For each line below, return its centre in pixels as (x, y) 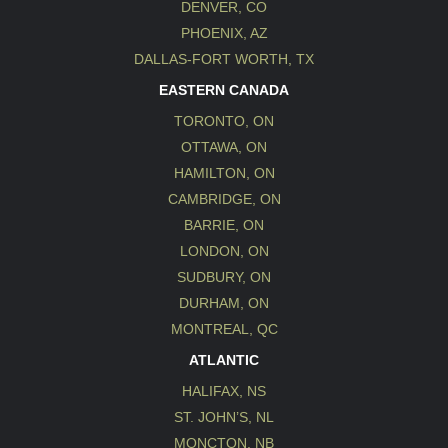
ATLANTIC (224, 359)
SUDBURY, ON (224, 276)
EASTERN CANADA (224, 89)
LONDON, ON (224, 250)
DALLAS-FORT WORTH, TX (224, 58)
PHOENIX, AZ (224, 32)
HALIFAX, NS (224, 390)
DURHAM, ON (224, 302)
